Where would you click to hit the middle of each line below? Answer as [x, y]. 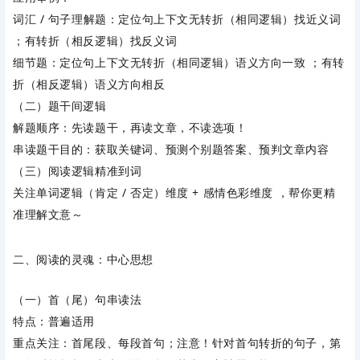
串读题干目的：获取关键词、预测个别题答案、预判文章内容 [171, 149]
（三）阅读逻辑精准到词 [78, 170]
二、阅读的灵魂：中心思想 [83, 260]
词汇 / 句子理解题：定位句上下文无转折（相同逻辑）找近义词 [177, 18]
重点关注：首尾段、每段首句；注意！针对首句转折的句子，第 [177, 343]
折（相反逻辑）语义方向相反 [89, 84]
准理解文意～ [48, 214]
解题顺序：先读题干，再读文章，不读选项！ [130, 127]
